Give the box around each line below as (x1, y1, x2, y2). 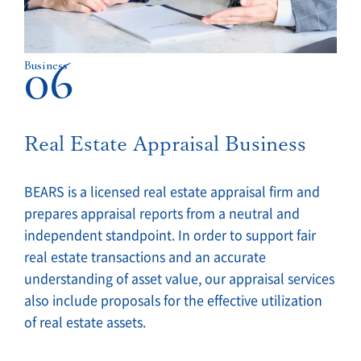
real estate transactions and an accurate (24, 250, 266, 263)
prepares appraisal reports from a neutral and (24, 206, 300, 220)
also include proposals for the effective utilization (24, 293, 322, 307)
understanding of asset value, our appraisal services (24, 272, 334, 285)
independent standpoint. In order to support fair (24, 228, 316, 242)
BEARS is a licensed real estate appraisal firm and (24, 185, 320, 198)
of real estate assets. (24, 315, 146, 329)
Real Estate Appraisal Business (24, 132, 306, 154)
